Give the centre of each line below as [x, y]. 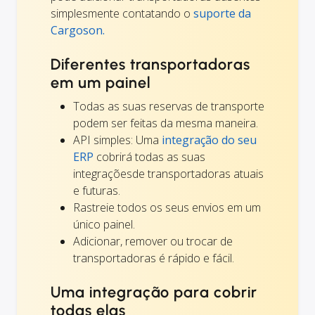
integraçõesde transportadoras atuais [168, 174]
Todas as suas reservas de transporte [169, 107]
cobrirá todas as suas [149, 157]
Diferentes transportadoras [150, 65]
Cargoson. [78, 31]
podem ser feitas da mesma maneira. [166, 123]
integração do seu [209, 140]
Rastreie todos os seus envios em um [167, 208]
